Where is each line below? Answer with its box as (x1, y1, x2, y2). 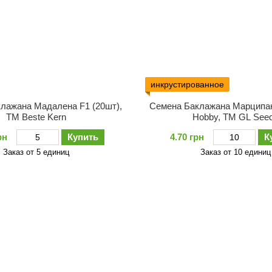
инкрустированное (151, 79, 224, 89)
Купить (67, 131, 98, 142)
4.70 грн (170, 131, 205, 142)
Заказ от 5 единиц (3, 147, 70, 157)
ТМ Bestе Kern (6, 111, 67, 122)
